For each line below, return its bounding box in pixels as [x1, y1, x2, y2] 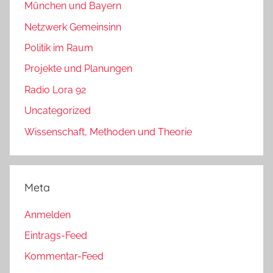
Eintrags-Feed [24, 230, 87, 242]
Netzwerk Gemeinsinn [24, 21, 121, 33]
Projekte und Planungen [24, 63, 132, 75]
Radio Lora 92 [24, 83, 86, 96]
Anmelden [24, 208, 71, 221]
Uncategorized [24, 105, 91, 117]
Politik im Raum [24, 42, 93, 54]
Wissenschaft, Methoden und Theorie [24, 126, 192, 138]
